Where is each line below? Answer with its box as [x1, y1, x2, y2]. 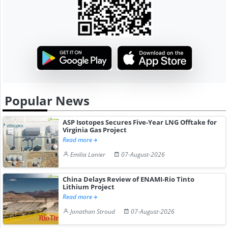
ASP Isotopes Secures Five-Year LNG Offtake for [63, 117, 217, 127]
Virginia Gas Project [63, 125, 127, 134]
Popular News [5, 92, 90, 109]
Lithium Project [63, 182, 115, 191]
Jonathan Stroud [70, 207, 116, 216]
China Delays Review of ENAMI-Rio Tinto [63, 174, 195, 184]
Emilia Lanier [70, 150, 106, 159]
